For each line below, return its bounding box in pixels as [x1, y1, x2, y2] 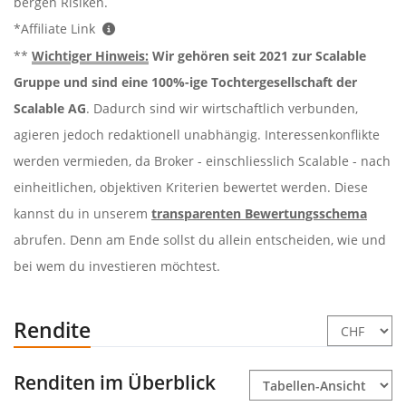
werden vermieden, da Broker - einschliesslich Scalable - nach [14, 151, 391, 169]
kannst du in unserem [14, 204, 151, 222]
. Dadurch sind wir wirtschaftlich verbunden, [86, 99, 358, 117]
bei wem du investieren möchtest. [14, 256, 220, 275]
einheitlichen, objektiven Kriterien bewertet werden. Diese [14, 178, 368, 196]
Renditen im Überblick [14, 369, 216, 395]
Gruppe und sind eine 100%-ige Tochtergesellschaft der [14, 72, 357, 91]
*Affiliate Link [14, 19, 99, 37]
